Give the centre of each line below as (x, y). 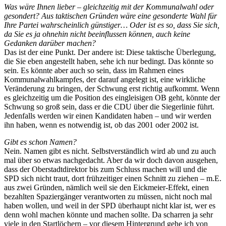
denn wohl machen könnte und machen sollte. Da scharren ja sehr (108, 215)
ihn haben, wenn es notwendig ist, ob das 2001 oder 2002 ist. (101, 125)
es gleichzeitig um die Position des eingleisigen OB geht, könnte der (112, 98)
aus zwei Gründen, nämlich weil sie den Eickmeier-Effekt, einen (106, 188)
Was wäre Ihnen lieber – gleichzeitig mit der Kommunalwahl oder (109, 7)
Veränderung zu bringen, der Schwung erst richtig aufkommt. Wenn (112, 89)
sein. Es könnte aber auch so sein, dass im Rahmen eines (94, 71)
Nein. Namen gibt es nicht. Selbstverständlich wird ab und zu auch (110, 151)
